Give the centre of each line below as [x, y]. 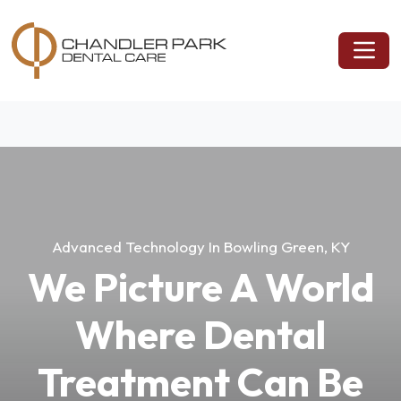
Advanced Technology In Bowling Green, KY [200, 246]
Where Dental [200, 335]
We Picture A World [200, 287]
